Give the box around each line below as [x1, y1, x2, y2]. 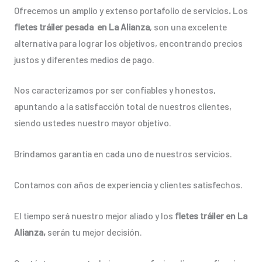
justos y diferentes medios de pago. [13, 53, 154, 65]
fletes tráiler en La [174, 209, 247, 221]
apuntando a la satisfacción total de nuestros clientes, [13, 101, 232, 112]
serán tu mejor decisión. [47, 226, 142, 237]
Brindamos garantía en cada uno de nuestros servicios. [13, 148, 232, 160]
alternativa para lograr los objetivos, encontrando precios [13, 37, 243, 49]
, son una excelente [149, 20, 227, 32]
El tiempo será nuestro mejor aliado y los [13, 209, 175, 221]
